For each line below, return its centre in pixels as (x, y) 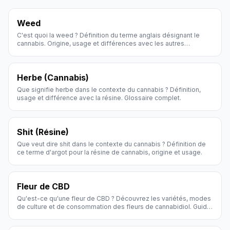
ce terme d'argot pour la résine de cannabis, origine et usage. (110, 152)
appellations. (36, 52)
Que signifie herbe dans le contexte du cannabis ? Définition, (109, 90)
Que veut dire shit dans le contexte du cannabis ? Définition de (111, 144)
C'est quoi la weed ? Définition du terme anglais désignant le (108, 35)
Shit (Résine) (43, 132)
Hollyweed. (34, 215)
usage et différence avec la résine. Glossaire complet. (99, 98)
